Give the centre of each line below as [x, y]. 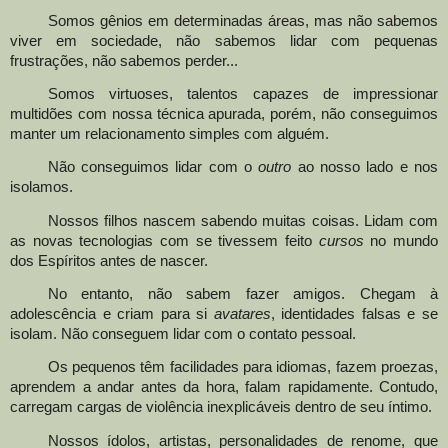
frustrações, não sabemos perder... [124, 60]
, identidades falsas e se [354, 314]
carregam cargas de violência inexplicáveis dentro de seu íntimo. [221, 407]
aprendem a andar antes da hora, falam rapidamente [189, 387]
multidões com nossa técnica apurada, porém [161, 114]
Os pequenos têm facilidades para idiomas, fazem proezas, [242, 367]
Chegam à [399, 294]
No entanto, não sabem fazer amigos [194, 294]
